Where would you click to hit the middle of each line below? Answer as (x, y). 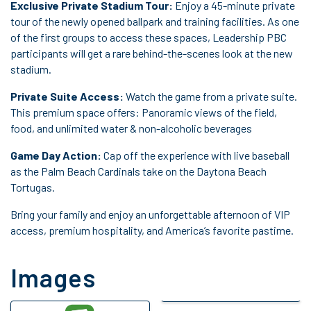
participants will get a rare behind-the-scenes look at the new (152, 53)
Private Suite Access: (67, 96)
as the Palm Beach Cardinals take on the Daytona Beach (138, 171)
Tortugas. (33, 187)
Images (53, 277)
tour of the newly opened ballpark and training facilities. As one (155, 21)
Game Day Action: (56, 155)
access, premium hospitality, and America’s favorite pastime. (152, 230)
